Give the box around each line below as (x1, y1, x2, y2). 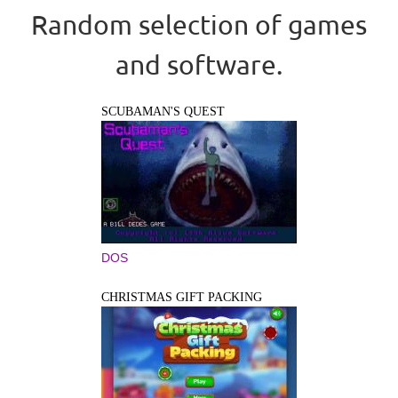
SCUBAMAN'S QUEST (101, 104, 225, 118)
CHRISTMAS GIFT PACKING (101, 290, 262, 304)
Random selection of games (31, 8, 367, 40)
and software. (115, 48, 283, 80)
